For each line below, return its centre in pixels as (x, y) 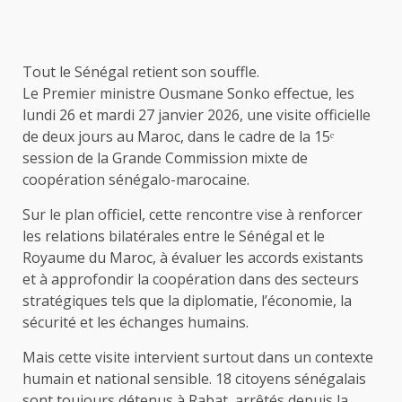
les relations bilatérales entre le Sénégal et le (174, 236)
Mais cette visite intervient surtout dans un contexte (198, 358)
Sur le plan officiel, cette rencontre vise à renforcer (192, 215)
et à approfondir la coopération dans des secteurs (191, 280)
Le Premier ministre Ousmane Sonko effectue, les (188, 94)
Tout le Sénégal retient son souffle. (141, 72)
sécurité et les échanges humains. (135, 323)
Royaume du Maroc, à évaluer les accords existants (193, 258)
